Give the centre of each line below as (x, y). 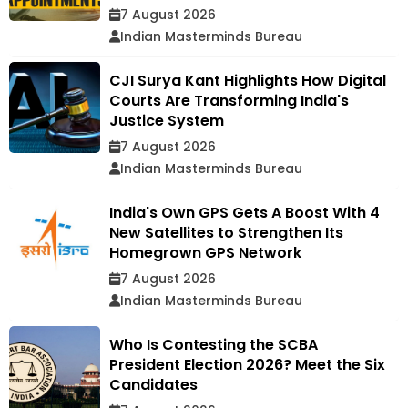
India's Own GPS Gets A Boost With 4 (245, 212)
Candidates (153, 384)
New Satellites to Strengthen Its (226, 232)
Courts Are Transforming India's (229, 100)
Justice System (167, 120)
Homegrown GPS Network (205, 252)
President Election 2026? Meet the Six (247, 364)
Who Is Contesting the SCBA (214, 344)
